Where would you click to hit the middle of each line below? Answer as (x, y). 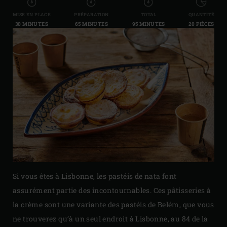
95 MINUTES (148, 24)
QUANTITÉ (201, 14)
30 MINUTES (32, 24)
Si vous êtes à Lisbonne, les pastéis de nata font (95, 176)
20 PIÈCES (201, 24)
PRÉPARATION (91, 14)
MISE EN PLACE (32, 14)
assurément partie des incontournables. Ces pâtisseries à (112, 190)
